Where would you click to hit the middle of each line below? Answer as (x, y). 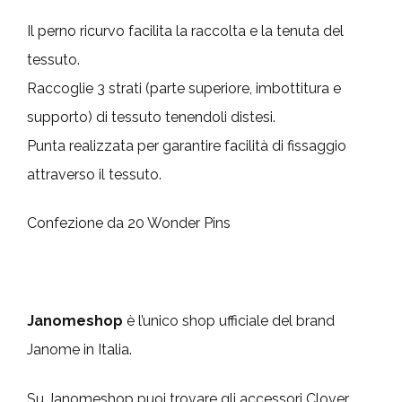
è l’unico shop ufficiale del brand (229, 321)
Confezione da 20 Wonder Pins (129, 223)
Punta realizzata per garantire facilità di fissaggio (187, 146)
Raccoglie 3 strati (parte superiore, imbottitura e (184, 89)
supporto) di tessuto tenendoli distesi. (151, 118)
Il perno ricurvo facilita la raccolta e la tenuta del (185, 31)
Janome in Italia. (79, 350)
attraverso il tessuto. (94, 175)
